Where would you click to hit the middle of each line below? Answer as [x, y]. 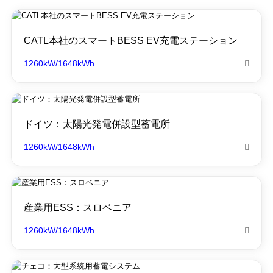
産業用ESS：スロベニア [77, 207]
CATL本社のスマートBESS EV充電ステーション [130, 41]
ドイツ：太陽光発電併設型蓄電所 [97, 124]
